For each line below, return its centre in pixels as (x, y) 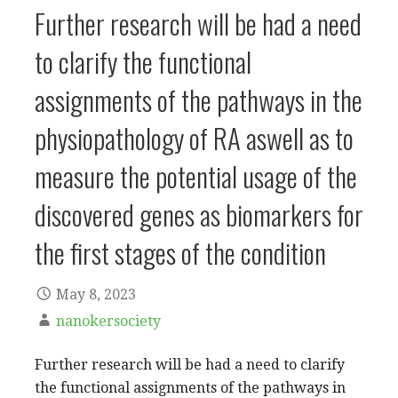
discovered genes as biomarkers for (199, 214)
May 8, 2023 (96, 294)
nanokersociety (108, 321)
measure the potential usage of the (196, 176)
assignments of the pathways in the (199, 99)
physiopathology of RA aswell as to (194, 138)
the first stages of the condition (180, 252)
